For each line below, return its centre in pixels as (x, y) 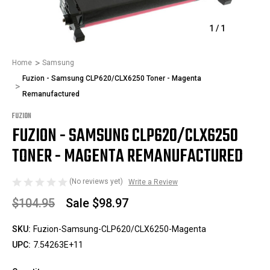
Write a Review (153, 182)
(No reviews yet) (96, 181)
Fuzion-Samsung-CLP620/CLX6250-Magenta (120, 229)
